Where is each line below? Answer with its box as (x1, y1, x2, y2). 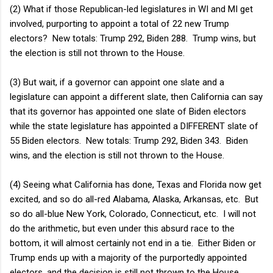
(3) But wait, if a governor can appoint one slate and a (10, 76, 224, 88)
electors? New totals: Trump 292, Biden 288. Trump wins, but (10, 32, 256, 44)
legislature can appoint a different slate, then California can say (10, 91, 263, 102)
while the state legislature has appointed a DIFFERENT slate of (10, 120, 258, 132)
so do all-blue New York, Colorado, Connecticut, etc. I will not (10, 208, 256, 219)
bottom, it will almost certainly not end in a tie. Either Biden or (10, 237, 256, 249)
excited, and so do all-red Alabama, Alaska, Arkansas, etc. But (10, 193, 258, 205)
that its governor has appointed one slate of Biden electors (10, 105, 246, 117)
